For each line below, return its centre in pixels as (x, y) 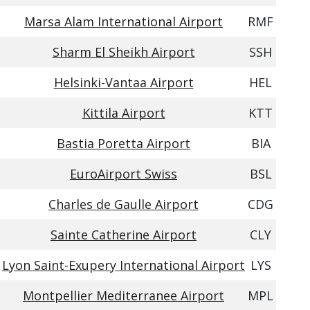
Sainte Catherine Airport (124, 235)
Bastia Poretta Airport (124, 143)
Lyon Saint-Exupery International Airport (124, 265)
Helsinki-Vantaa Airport (124, 82)
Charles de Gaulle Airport (124, 204)
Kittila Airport (124, 113)
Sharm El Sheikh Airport (124, 52)
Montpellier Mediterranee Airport (124, 295)
